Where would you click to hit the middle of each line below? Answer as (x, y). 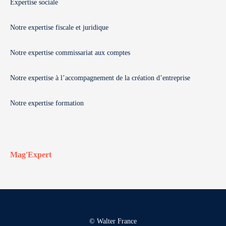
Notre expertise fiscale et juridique (59, 27)
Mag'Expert (31, 155)
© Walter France (113, 221)
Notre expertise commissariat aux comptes (70, 53)
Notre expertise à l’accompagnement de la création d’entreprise (100, 78)
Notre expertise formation (47, 103)
